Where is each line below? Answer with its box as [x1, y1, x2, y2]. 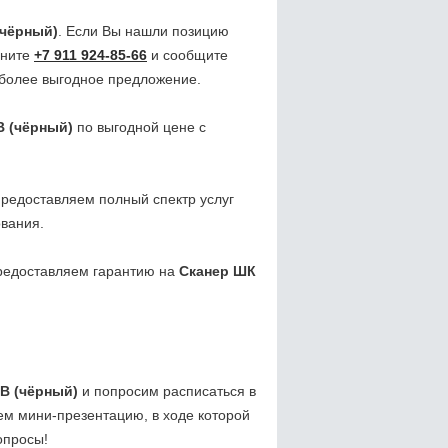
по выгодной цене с [73, 119, 206, 136]
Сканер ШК [179, 263, 256, 280]
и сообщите [147, 47, 228, 64]
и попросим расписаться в [78, 383, 256, 400]
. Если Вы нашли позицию [58, 23, 229, 40]
